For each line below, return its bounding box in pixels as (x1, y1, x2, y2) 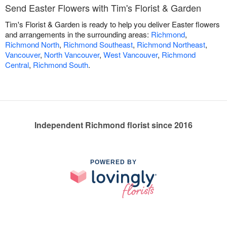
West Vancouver (103, 49, 158, 60)
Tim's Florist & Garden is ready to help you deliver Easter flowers (5, 19, 220, 30)
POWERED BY (90, 159, 137, 166)
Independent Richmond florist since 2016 (34, 119, 193, 131)
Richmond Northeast (137, 39, 205, 50)
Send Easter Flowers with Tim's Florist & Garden (5, 1, 201, 15)
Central (5, 59, 29, 70)
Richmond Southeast (63, 39, 133, 50)
